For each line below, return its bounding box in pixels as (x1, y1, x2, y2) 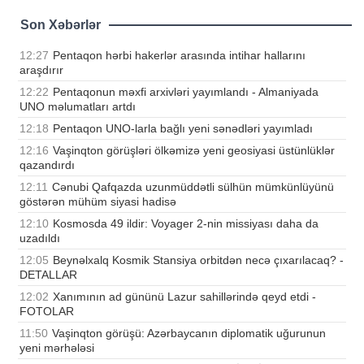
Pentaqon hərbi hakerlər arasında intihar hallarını (53, 49, 305, 63)
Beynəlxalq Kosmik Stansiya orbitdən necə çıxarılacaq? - (53, 253, 344, 267)
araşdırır (19, 63, 63, 77)
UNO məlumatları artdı (19, 100, 136, 114)
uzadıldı (19, 232, 60, 245)
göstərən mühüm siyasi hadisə (19, 195, 176, 209)
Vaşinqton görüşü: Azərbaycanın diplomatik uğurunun (52, 327, 326, 340)
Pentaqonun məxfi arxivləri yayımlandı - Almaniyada (53, 85, 318, 99)
